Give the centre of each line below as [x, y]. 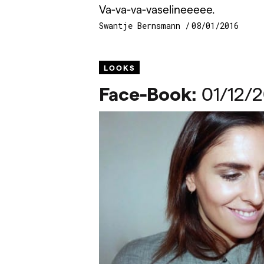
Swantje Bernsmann [142, 26]
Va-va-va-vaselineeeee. [157, 9]
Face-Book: [148, 93]
